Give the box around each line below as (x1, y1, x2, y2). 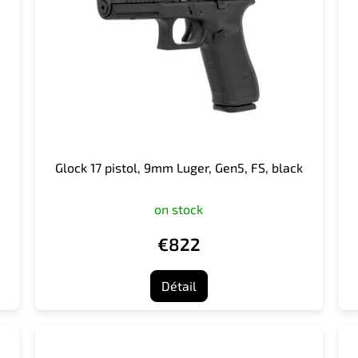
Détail (161, 277, 197, 293)
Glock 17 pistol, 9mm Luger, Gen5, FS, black (54, 159, 303, 175)
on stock (154, 201, 204, 217)
